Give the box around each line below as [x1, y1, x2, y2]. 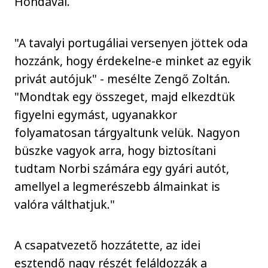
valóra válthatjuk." [14, 196, 115, 212]
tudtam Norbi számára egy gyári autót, [14, 160, 230, 176]
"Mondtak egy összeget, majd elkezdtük [14, 88, 236, 105]
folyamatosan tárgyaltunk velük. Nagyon [14, 124, 240, 141]
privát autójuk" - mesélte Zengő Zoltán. [14, 70, 231, 87]
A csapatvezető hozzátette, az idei [14, 237, 201, 254]
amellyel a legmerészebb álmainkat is [14, 178, 221, 194]
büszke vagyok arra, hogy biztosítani [14, 142, 217, 159]
